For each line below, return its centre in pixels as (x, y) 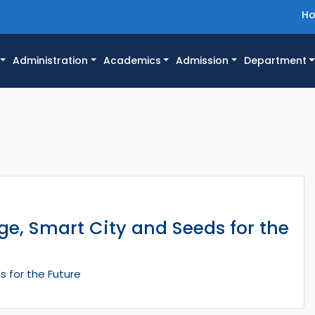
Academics (132, 61)
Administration (51, 61)
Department (275, 61)
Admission (202, 61)
